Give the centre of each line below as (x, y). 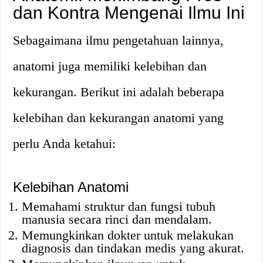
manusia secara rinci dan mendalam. (117, 219)
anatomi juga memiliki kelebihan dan (110, 66)
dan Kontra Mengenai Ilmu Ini (129, 13)
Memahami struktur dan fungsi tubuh (119, 206)
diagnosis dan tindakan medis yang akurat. (133, 248)
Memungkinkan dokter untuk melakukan (128, 235)
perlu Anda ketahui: (65, 144)
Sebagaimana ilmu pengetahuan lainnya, (119, 40)
